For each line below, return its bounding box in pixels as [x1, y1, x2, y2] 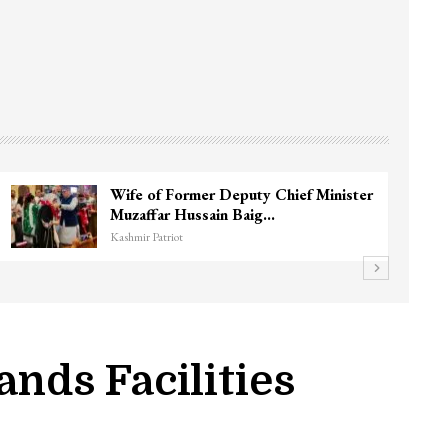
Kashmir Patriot [110, 228, 184, 245]
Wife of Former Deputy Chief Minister [110, 183, 374, 205]
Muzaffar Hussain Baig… [110, 203, 276, 225]
